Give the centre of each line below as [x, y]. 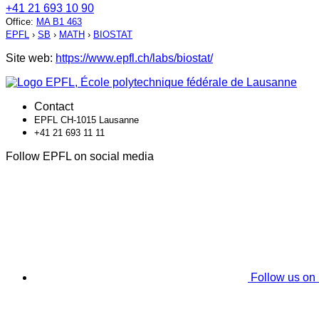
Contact [54, 107]
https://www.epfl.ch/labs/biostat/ [134, 58]
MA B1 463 [59, 22]
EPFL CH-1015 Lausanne [87, 120]
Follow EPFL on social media [80, 157]
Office [18, 22]
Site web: [31, 58]
